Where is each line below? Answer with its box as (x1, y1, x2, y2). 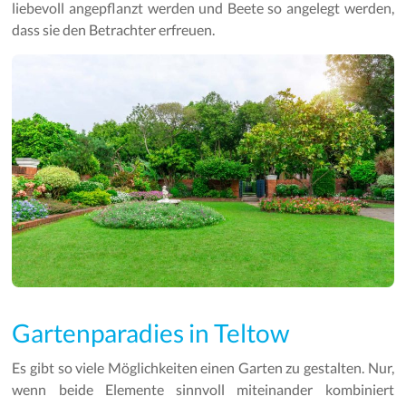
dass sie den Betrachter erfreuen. (12, 21, 216, 39)
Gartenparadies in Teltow (12, 316, 290, 348)
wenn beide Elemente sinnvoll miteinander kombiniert (12, 380, 394, 398)
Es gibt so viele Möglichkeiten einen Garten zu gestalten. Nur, (12, 358, 394, 376)
